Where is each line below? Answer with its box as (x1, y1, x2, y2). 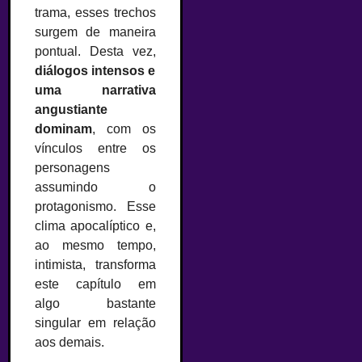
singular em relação (35, 316, 156, 330)
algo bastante (35, 297, 156, 311)
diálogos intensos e (35, 64, 156, 78)
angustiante (35, 103, 107, 117)
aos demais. (35, 335, 104, 350)
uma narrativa (35, 83, 156, 98)
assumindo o (35, 180, 156, 195)
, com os (92, 122, 156, 137)
